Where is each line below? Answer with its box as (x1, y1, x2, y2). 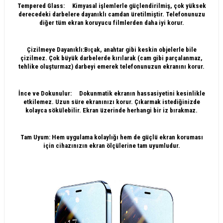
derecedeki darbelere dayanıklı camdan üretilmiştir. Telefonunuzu (18, 10, 205, 18)
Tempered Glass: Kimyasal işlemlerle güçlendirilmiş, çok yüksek (17, 1, 206, 9)
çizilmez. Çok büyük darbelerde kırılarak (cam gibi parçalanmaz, (20, 54, 203, 62)
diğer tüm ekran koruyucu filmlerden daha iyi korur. (39, 18, 184, 26)
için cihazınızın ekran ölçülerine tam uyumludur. (43, 141, 180, 149)
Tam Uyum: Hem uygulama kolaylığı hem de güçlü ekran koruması (20, 133, 203, 141)
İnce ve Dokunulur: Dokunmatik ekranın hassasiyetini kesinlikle (18, 89, 205, 97)
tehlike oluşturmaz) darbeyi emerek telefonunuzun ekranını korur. (18, 62, 205, 70)
